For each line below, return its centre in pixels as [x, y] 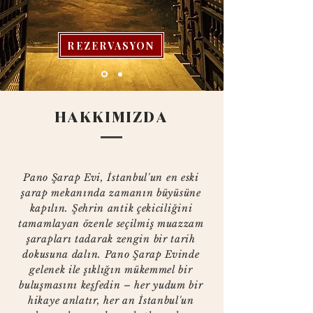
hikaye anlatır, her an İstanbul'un [111, 300]
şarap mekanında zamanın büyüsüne [111, 193]
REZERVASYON [111, 45]
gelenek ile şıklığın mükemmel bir [111, 270]
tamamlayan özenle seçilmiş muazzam [111, 224]
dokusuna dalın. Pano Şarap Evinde [111, 254]
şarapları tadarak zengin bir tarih [111, 239]
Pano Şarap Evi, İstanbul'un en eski [111, 177]
